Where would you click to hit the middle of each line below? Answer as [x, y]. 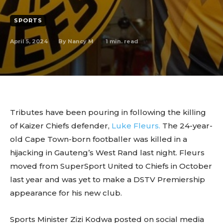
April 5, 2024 [29, 41]
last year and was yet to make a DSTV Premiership [108, 179]
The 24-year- [186, 126]
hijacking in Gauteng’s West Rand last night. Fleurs [107, 153]
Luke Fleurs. [135, 126]
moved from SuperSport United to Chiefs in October [111, 166]
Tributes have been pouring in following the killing [108, 112]
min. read [123, 41]
